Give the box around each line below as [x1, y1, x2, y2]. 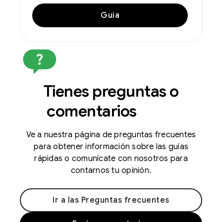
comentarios [47, 101, 140, 121]
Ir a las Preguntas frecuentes [53, 195, 169, 205]
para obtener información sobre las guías [34, 141, 188, 152]
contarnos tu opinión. [70, 165, 152, 175]
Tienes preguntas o [43, 81, 179, 101]
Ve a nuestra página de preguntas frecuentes [26, 129, 196, 140]
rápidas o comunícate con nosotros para [34, 153, 188, 164]
